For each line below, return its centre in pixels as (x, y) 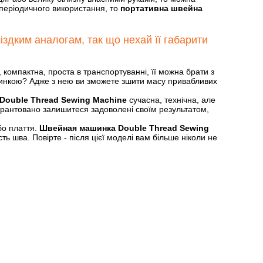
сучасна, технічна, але (172, 100)
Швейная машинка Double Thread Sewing (124, 128)
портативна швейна (161, 8)
